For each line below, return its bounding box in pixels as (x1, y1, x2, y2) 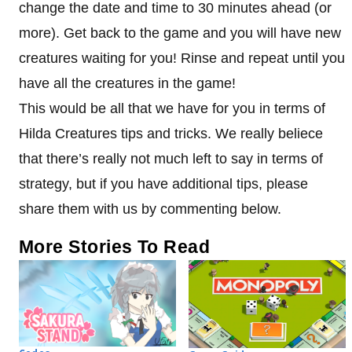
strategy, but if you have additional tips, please (19, 175, 308, 192)
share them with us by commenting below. (19, 200, 281, 217)
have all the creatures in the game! (19, 75, 236, 91)
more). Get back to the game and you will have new (19, 24, 341, 41)
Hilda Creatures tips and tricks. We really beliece (19, 125, 323, 141)
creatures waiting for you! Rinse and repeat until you (19, 49, 345, 66)
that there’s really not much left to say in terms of (19, 150, 323, 167)
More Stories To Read (19, 236, 211, 257)
